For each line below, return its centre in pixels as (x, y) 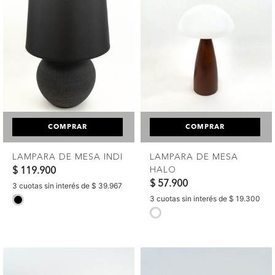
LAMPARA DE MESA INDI (68, 157)
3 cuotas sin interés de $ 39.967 (67, 185)
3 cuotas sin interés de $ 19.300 (205, 198)
